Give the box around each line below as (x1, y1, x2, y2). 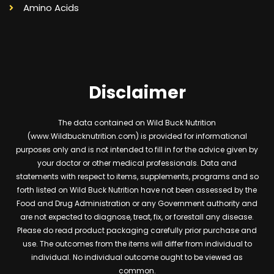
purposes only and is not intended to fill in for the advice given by (16, 144, 258, 155)
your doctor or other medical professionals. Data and (37, 157, 237, 168)
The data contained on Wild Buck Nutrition (58, 117, 216, 128)
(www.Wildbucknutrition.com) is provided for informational (27, 130, 247, 141)
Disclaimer (88, 80, 186, 105)
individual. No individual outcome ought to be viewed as (31, 251, 243, 262)
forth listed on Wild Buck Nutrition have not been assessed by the (17, 184, 257, 195)
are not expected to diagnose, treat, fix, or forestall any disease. (20, 211, 254, 222)
